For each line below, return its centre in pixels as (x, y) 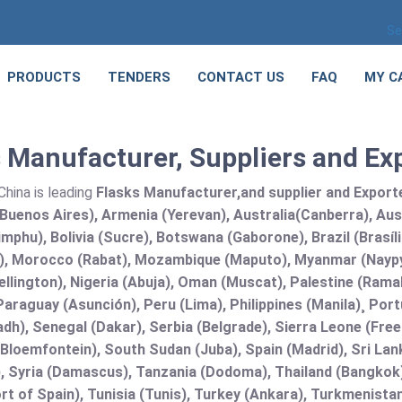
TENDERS (139, 77)
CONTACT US (241, 77)
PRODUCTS (44, 77)
